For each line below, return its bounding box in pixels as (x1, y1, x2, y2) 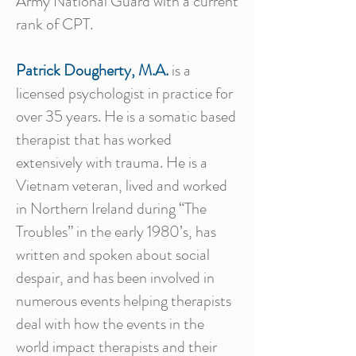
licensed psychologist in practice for (16, 82, 233, 105)
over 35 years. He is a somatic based (16, 105, 236, 128)
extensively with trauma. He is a (16, 151, 207, 174)
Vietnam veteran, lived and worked (16, 174, 227, 197)
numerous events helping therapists (16, 289, 231, 312)
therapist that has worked (16, 128, 172, 151)
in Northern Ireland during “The (16, 197, 207, 220)
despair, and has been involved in (16, 266, 215, 289)
